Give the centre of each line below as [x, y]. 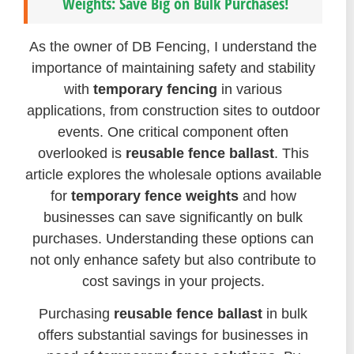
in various [250, 89]
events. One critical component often [173, 132]
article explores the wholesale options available [173, 175]
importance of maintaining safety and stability [173, 68]
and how [267, 196]
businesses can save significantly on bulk [173, 217]
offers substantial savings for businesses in [173, 335]
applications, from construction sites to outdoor [173, 111]
